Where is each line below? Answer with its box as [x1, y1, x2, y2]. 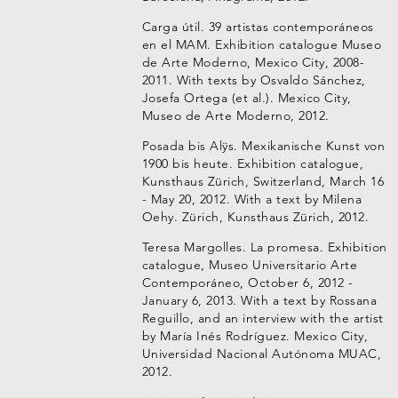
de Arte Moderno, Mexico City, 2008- [141, 54, 365, 70]
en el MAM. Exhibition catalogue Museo [141, 36, 382, 52]
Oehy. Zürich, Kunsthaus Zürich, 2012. [141, 209, 370, 225]
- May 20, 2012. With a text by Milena [141, 191, 362, 207]
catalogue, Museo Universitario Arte [141, 257, 358, 273]
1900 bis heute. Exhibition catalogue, [141, 155, 364, 171]
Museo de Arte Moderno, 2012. [141, 107, 330, 123]
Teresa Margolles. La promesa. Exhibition [141, 239, 387, 255]
